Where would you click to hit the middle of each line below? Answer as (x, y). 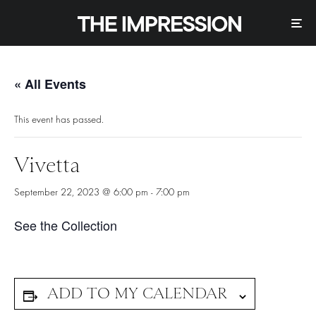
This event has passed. (59, 120)
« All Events (50, 84)
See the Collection (66, 225)
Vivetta (47, 165)
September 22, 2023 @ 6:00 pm (81, 193)
